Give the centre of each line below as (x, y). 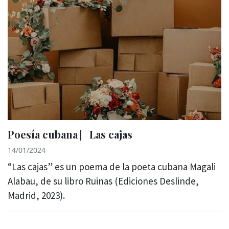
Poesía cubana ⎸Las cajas (70, 134)
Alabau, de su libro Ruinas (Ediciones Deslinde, (103, 181)
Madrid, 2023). (36, 195)
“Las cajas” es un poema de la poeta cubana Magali (112, 166)
